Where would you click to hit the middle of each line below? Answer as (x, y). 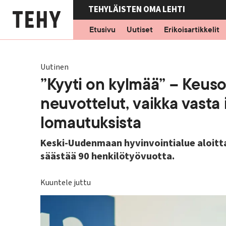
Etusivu (102, 30)
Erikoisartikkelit (191, 30)
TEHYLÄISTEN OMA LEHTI (136, 10)
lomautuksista (91, 123)
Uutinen (54, 67)
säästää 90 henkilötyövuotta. (107, 156)
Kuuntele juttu (66, 183)
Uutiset (139, 30)
